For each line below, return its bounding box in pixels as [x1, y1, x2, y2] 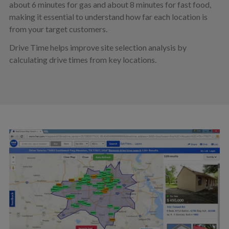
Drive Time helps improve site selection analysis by [9, 42, 187, 53]
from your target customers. [9, 24, 107, 34]
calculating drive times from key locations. [9, 55, 156, 65]
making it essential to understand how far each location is [9, 12, 208, 22]
